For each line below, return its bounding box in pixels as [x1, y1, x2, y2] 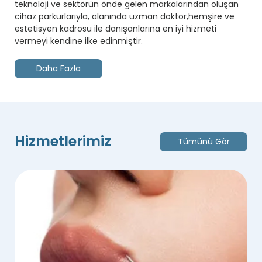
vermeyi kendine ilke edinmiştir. [15, 35, 143, 47]
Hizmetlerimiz [15, 132, 111, 151]
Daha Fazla [36, 63, 81, 75]
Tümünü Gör [177, 135, 230, 147]
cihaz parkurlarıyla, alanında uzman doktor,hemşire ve [15, 11, 235, 23]
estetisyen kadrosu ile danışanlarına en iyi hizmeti [15, 23, 216, 35]
